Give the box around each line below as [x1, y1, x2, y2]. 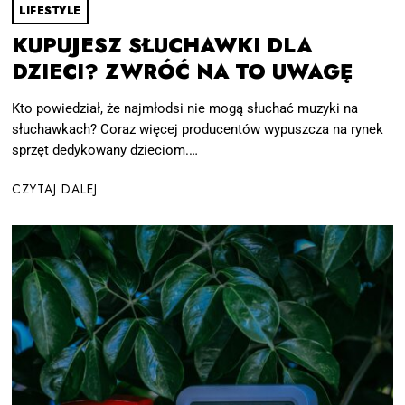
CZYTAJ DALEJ [12, 179, 99, 198]
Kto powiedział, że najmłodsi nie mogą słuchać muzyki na [12, 100, 359, 118]
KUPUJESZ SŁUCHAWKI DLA [12, 30, 314, 61]
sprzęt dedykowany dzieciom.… [12, 142, 199, 159]
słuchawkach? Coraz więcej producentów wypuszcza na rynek [12, 121, 384, 138]
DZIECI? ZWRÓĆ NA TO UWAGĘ [12, 56, 353, 87]
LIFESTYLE [19, 2, 81, 19]
